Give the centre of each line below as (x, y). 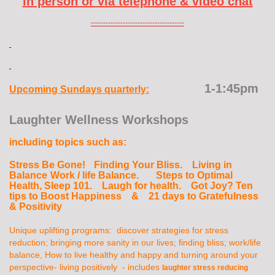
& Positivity (36, 207)
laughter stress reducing (205, 268)
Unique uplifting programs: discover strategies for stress (119, 230)
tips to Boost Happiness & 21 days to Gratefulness (134, 196)
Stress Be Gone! (50, 165)
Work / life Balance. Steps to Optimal (141, 176)
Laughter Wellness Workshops (103, 120)
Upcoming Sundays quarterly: (79, 90)
